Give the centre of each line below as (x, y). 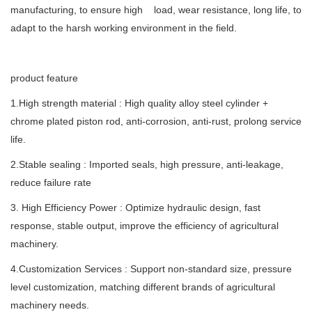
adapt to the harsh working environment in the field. (124, 28)
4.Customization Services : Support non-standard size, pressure (151, 269)
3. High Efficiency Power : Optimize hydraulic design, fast (135, 208)
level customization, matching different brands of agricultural (143, 287)
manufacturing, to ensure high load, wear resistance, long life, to (156, 10)
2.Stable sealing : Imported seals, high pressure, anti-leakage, (147, 165)
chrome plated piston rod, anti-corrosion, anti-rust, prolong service (156, 122)
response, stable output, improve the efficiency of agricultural (145, 226)
